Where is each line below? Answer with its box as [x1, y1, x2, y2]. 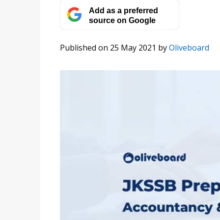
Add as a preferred [88, 5, 158, 15]
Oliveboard [169, 42, 209, 53]
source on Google [88, 15, 156, 25]
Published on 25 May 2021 [60, 42, 156, 53]
